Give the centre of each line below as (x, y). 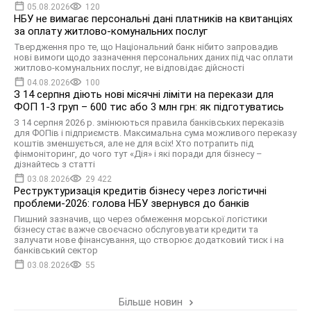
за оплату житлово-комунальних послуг (111, 31)
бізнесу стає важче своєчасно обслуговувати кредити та (136, 229)
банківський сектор (56, 250)
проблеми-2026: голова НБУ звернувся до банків (132, 203)
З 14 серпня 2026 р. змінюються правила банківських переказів (149, 123)
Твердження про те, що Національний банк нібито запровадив (146, 47)
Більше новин (152, 302)
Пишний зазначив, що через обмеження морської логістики (141, 219)
